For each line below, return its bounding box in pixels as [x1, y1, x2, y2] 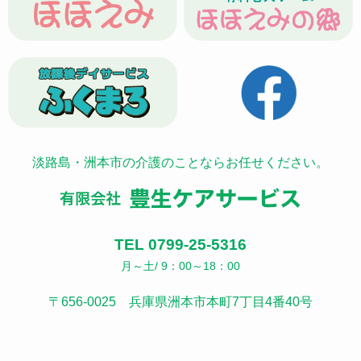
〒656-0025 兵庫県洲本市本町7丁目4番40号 [48, 295, 313, 309]
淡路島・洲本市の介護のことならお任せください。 [32, 156, 329, 170]
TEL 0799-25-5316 [114, 236, 247, 254]
